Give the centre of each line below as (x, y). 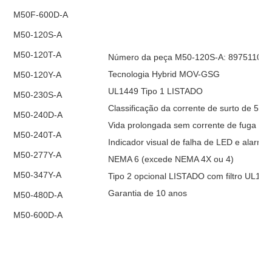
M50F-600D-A (41, 14)
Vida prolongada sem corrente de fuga (182, 125)
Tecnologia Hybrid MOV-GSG (164, 74)
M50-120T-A (38, 54)
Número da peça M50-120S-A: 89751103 (188, 57)
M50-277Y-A (38, 155)
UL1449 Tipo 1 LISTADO (156, 91)
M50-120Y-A (38, 74)
